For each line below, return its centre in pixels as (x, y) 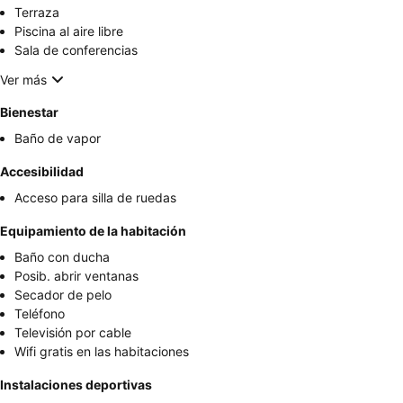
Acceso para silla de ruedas (95, 198)
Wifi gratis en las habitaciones (102, 352)
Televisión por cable (73, 333)
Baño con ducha (62, 257)
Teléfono (40, 314)
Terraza (37, 13)
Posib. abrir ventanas (76, 276)
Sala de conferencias (76, 50)
